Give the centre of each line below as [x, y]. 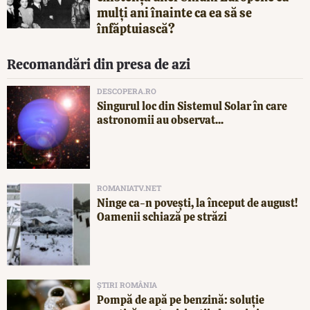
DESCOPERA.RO [127, 91]
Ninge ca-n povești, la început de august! [197, 203]
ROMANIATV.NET [129, 188]
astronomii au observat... [160, 120]
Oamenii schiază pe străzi [162, 217]
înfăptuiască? [136, 28]
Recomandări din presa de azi [99, 64]
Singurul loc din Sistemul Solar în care [192, 106]
